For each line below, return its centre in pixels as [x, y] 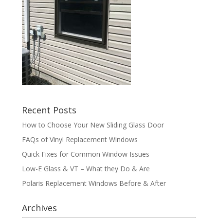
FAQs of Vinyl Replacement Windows [80, 139]
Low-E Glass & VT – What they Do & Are [86, 169]
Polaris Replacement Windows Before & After [94, 183]
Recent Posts [49, 110]
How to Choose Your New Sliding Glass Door [93, 125]
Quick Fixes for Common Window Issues [85, 154]
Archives [39, 208]
